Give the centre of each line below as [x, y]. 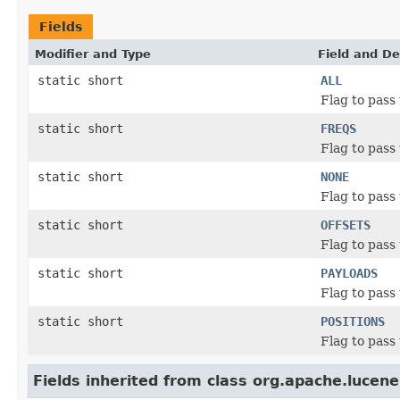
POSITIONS [353, 321]
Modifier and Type [93, 54]
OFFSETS [346, 225]
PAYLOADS [349, 273]
